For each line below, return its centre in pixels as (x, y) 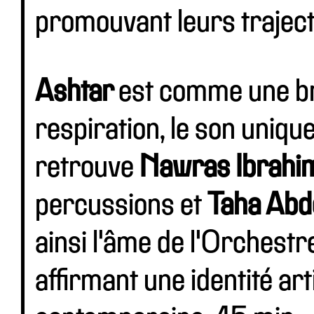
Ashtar (77, 93)
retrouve (87, 168)
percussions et (121, 206)
